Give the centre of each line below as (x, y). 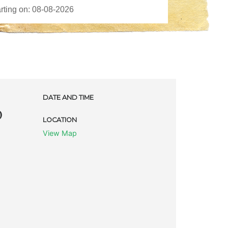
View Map (60, 133)
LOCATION (60, 120)
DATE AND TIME (68, 97)
